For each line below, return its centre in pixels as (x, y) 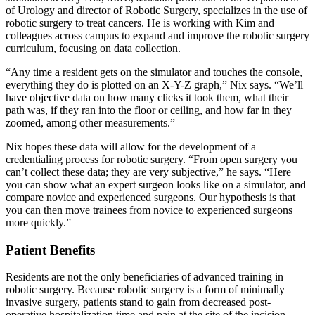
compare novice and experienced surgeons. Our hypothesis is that (150, 197)
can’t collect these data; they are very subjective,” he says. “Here (148, 172)
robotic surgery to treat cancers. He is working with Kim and (140, 22)
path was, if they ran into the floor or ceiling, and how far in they (149, 110)
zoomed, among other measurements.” (90, 122)
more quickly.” (38, 222)
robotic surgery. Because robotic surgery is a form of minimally (145, 290)
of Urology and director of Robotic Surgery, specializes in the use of (156, 10)
